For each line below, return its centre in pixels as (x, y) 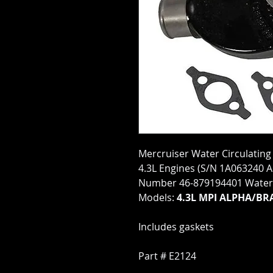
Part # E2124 (167, 256)
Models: (158, 198)
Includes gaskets (176, 227)
